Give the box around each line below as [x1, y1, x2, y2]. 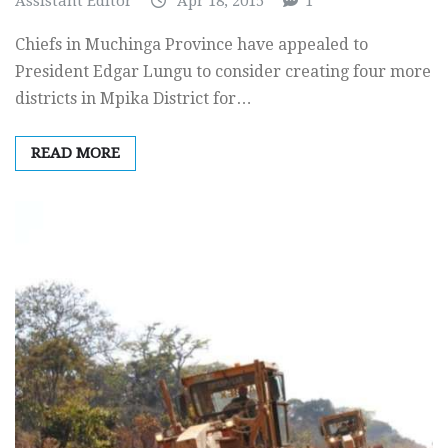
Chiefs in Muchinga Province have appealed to [15, 34, 368, 54]
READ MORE [31, 143, 120, 162]
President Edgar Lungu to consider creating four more [15, 61, 431, 81]
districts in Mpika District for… [15, 88, 252, 108]
